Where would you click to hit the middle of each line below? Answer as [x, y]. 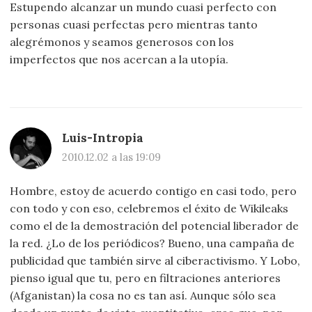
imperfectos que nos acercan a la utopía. [119, 60]
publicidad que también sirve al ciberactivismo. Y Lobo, [155, 260]
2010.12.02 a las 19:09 [112, 157]
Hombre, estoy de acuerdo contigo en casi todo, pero [154, 190]
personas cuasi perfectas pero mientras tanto [134, 25]
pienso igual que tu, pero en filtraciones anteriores [146, 278]
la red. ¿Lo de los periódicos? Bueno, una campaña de [153, 243]
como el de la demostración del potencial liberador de [155, 225]
